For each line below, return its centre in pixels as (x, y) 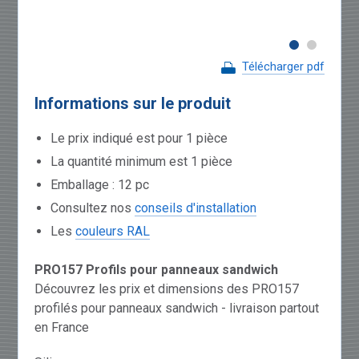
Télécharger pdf (283, 66)
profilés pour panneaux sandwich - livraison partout (177, 308)
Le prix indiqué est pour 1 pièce (139, 138)
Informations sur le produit (133, 103)
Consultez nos (93, 208)
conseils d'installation (196, 208)
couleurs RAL (113, 231)
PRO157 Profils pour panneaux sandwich (157, 269)
